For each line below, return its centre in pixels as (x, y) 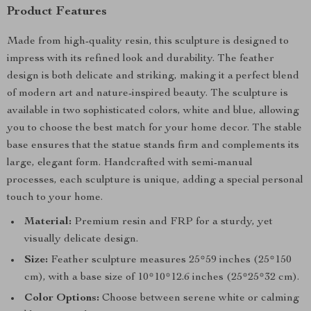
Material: (48, 222)
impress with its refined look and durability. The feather (141, 59)
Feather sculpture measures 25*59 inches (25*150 (170, 260)
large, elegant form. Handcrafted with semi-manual (130, 163)
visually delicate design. (81, 239)
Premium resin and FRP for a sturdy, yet (172, 222)
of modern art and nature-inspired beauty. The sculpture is (148, 94)
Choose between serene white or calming (199, 299)
